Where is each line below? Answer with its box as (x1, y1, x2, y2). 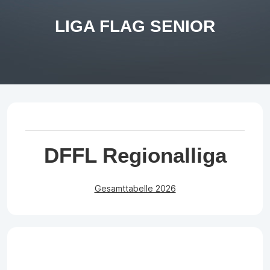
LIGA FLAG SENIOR (55, 17, 215, 36)
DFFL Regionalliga (43, 143, 227, 168)
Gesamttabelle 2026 (94, 183, 176, 194)
